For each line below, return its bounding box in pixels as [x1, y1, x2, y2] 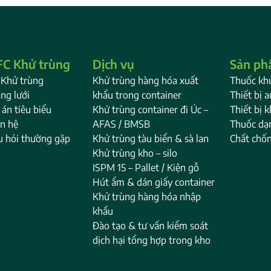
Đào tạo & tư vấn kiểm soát [93, 220, 209, 232]
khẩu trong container [93, 89, 182, 102]
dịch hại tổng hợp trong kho [93, 234, 211, 247]
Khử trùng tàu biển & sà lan [93, 132, 209, 145]
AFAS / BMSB [93, 118, 151, 131]
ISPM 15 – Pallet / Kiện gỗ [93, 162, 200, 174]
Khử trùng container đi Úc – [93, 103, 209, 116]
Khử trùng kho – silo [93, 147, 178, 160]
